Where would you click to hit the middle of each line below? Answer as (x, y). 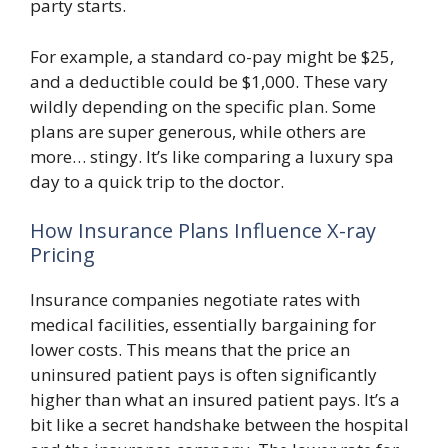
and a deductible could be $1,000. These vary (209, 81)
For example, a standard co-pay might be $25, (212, 56)
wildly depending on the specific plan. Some (203, 106)
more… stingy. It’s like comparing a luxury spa (212, 156)
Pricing (62, 254)
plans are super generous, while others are (198, 131)
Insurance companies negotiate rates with (195, 299)
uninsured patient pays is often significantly (203, 374)
